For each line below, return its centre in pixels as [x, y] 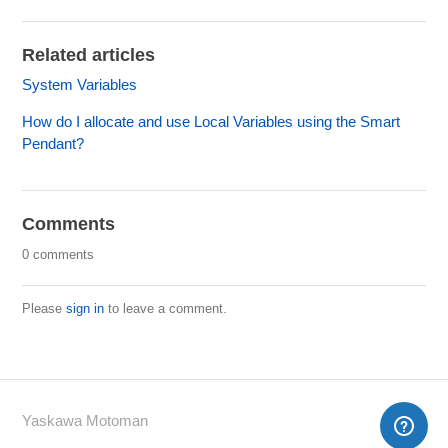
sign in [85, 309]
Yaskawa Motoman [85, 421]
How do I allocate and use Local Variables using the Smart [211, 122]
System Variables [80, 85]
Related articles [89, 55]
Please [44, 309]
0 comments [58, 255]
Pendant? [53, 144]
